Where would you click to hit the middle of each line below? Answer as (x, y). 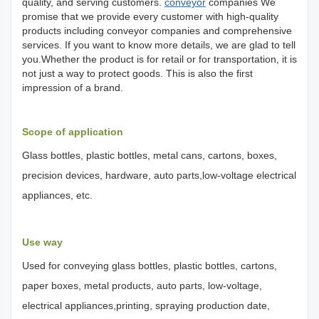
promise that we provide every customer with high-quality (150, 16)
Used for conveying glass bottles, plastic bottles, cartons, (150, 266)
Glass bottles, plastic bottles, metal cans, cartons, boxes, (150, 155)
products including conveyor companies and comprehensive (157, 31)
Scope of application (73, 132)
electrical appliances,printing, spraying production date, (146, 305)
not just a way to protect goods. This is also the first (137, 73)
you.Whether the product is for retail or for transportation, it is (159, 59)
